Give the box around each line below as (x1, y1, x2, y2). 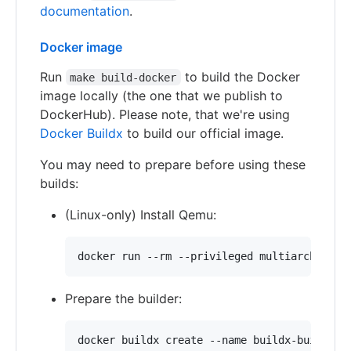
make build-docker (70, 71, 177, 84)
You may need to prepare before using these (40, 156, 306, 172)
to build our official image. (123, 125, 284, 141)
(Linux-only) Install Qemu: (65, 206, 216, 223)
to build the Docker (180, 68, 304, 85)
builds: (40, 175, 78, 191)
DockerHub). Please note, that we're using (40, 106, 290, 122)
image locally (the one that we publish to (40, 87, 283, 103)
